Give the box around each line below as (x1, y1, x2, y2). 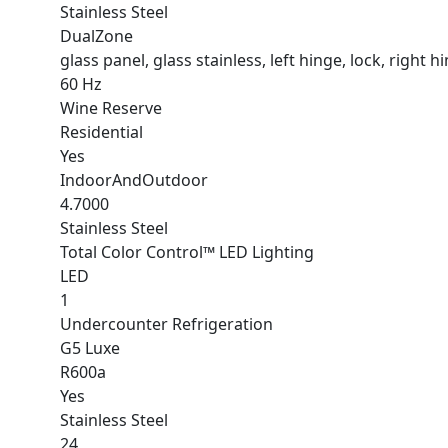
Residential (60, 121, 143, 143)
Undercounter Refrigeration (60, 313, 273, 335)
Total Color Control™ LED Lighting (60, 241, 314, 263)
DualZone (60, 25, 133, 47)
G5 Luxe (60, 337, 120, 359)
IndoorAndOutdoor (60, 169, 208, 191)
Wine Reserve (60, 97, 162, 119)
